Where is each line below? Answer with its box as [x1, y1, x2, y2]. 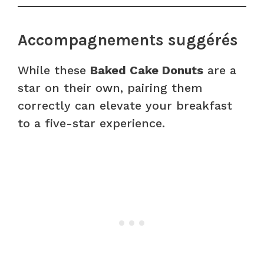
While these [18, 62, 90, 77]
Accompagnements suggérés [18, 30, 238, 49]
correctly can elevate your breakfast [18, 98, 232, 113]
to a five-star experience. [18, 115, 165, 130]
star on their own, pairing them [18, 80, 202, 95]
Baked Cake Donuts [90, 62, 203, 77]
